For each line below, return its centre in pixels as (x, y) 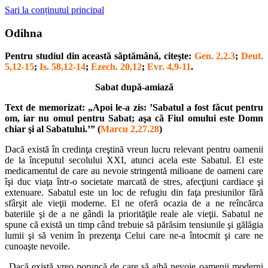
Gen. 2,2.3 (215, 56)
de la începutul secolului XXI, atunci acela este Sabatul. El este (134, 160)
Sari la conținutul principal (54, 10)
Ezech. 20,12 (115, 67)
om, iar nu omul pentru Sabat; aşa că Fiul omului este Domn (134, 118)
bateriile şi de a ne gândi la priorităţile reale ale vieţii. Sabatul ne (134, 214)
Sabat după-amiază (134, 87)
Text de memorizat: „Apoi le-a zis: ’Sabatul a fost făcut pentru (134, 108)
